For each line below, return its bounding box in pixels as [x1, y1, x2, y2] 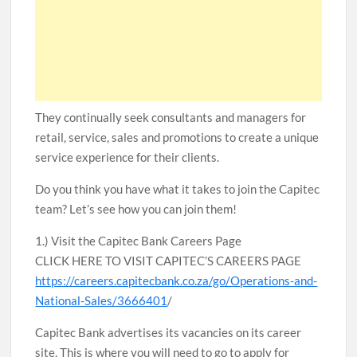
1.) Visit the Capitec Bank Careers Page [35, 233, 242, 248]
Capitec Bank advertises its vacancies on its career [35, 325, 302, 339]
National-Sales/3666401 [35, 293, 168, 308]
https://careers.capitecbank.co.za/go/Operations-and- [35, 273, 318, 288]
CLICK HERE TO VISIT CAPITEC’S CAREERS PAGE [35, 253, 302, 268]
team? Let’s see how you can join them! [35, 202, 237, 216]
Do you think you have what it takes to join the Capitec [35, 182, 320, 196]
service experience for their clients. [35, 150, 220, 164]
